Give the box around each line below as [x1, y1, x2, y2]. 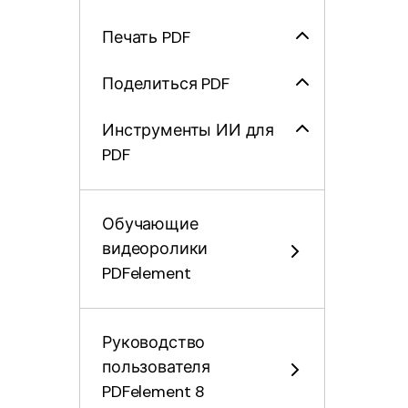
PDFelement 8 [102, 381, 206, 403]
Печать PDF [102, 26, 190, 48]
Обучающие [102, 213, 199, 235]
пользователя [102, 356, 211, 378]
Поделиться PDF [102, 73, 229, 95]
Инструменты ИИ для [102, 119, 275, 141]
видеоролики [102, 238, 209, 260]
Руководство [102, 331, 206, 353]
